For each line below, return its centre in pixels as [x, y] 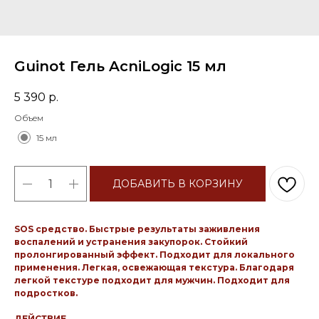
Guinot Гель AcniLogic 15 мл [120, 66]
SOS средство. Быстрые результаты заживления [137, 229]
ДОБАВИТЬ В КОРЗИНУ [178, 184]
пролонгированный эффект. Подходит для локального [155, 255]
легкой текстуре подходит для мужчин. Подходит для [152, 281]
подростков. [46, 293]
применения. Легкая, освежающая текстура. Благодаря [154, 268]
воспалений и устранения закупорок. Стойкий [131, 242]
